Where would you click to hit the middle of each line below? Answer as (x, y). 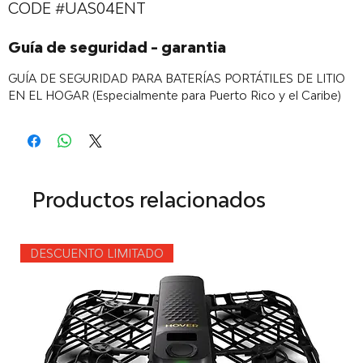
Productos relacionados (149, 200)
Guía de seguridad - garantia (117, 47)
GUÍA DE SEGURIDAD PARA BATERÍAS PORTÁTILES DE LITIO (177, 78)
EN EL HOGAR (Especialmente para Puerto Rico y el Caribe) (175, 95)
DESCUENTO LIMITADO (97, 253)
